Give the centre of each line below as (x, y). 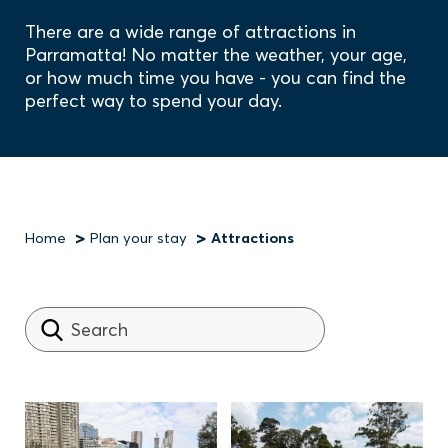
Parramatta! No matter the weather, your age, (216, 54)
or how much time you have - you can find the (215, 77)
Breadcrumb (120, 258)
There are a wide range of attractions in (190, 31)
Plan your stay (138, 238)
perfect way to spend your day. (156, 100)
